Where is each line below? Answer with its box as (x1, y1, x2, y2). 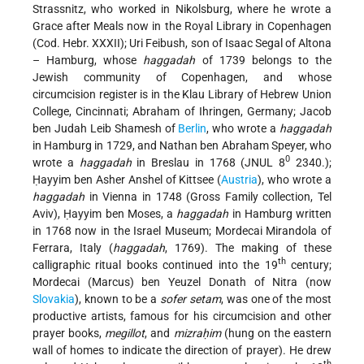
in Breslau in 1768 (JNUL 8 (131, 155, 286, 169)
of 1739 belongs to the (195, 53, 331, 67)
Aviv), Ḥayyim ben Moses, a (32, 206, 177, 220)
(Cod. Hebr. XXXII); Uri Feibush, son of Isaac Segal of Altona (32, 36, 331, 50)
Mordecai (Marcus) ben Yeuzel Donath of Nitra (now (32, 275, 331, 288)
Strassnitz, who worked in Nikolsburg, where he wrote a (32, 2, 331, 15)
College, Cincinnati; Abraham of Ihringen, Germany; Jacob (32, 104, 331, 118)
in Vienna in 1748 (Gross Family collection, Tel (84, 189, 331, 203)
